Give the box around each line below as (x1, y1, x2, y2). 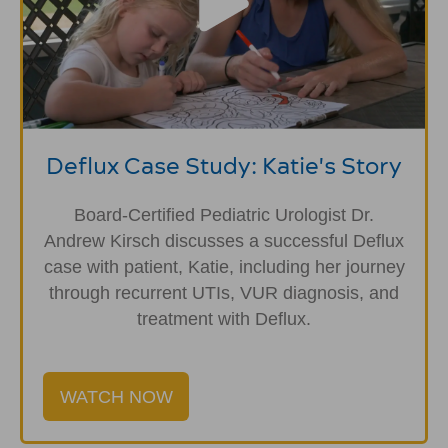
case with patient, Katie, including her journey (43, 257, 405, 278)
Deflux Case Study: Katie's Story (46, 151, 402, 181)
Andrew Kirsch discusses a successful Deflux (44, 231, 404, 252)
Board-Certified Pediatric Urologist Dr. (74, 205, 374, 226)
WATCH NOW (59, 387, 173, 408)
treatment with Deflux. (137, 309, 311, 330)
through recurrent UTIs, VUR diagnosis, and (49, 283, 399, 304)
